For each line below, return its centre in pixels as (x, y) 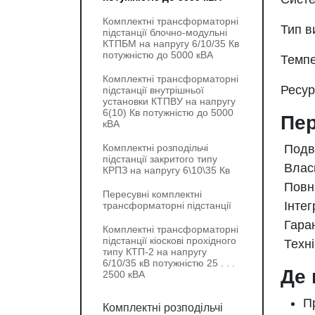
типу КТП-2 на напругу (155, 252)
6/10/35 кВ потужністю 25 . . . (169, 263)
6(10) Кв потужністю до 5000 (168, 112)
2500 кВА (124, 274)
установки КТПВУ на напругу (169, 101)
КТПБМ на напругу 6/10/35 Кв (171, 44)
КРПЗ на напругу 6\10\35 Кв (166, 170)
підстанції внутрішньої (153, 90)
